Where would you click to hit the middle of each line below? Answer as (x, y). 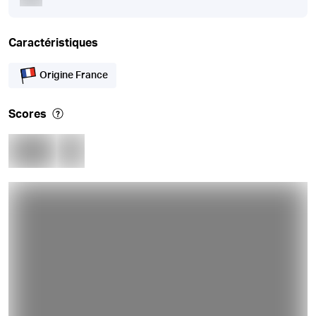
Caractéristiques (53, 43)
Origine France (74, 75)
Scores (28, 114)
